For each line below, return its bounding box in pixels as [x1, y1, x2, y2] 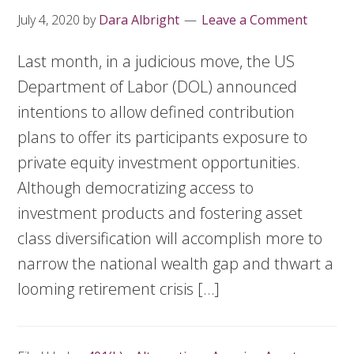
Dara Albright [99, 11, 180, 28]
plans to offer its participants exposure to [17, 126, 308, 148]
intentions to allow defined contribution [17, 101, 296, 122]
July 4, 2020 [17, 11, 81, 28]
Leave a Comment [201, 11, 308, 28]
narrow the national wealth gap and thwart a [17, 253, 334, 274]
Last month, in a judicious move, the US [17, 51, 296, 72]
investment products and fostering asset [17, 202, 303, 224]
